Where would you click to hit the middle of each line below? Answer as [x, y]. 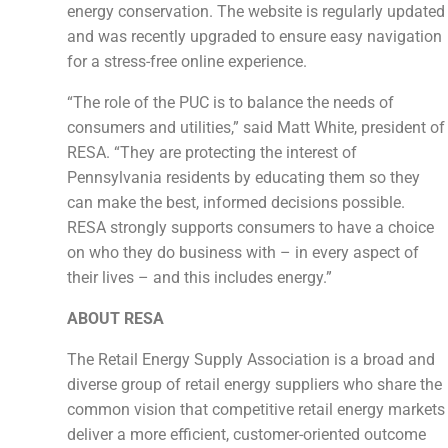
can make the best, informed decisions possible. [236, 202]
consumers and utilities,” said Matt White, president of [256, 127]
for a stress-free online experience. [187, 61]
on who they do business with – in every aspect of [243, 252]
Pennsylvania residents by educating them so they [244, 177]
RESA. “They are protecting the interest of [212, 152]
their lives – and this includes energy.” [200, 277]
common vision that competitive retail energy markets [256, 409]
